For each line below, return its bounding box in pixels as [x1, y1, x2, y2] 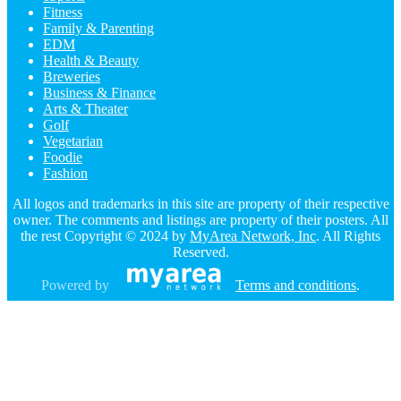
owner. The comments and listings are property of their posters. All [13, 212, 388, 228]
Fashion [43, 166, 88, 182]
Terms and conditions [235, 277, 357, 294]
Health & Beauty [43, 53, 139, 69]
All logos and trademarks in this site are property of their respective [12, 196, 389, 212]
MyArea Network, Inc [190, 228, 316, 244]
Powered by [40, 277, 109, 294]
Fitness [43, 4, 82, 21]
